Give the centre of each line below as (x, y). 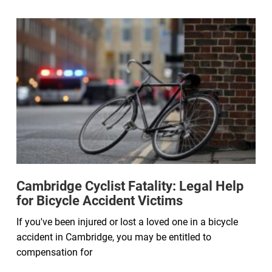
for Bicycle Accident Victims (100, 200)
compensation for (54, 252)
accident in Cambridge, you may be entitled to (114, 237)
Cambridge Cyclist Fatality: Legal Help (130, 186)
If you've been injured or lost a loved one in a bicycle (127, 222)
